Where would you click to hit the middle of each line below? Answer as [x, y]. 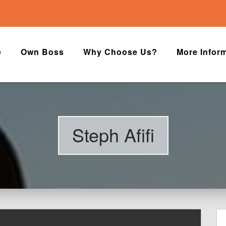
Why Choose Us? [120, 52]
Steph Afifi [113, 135]
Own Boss [42, 52]
